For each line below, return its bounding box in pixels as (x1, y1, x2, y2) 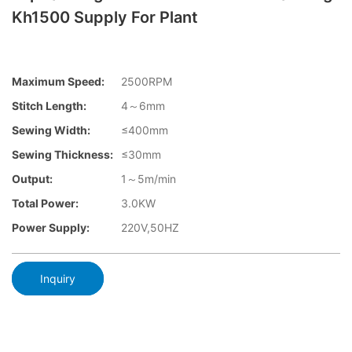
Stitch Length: (12, 99, 86, 113)
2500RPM (121, 75, 172, 89)
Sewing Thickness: (12, 148, 113, 162)
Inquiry (40, 271, 75, 285)
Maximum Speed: (12, 75, 104, 89)
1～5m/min (121, 172, 176, 186)
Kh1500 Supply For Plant (12, 8, 198, 27)
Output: (12, 172, 53, 186)
